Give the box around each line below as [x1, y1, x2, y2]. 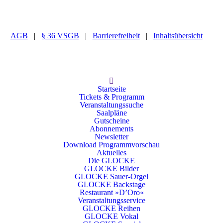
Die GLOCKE [88, 156, 135, 165]
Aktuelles [97, 148, 126, 157]
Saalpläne [96, 109, 127, 117]
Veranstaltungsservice [78, 196, 145, 205]
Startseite [97, 85, 126, 93]
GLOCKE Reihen [83, 204, 140, 213]
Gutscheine [94, 116, 129, 125]
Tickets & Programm [79, 93, 144, 101]
